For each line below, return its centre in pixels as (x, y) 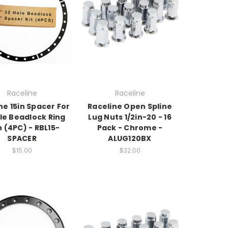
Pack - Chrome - (130, 127)
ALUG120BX (130, 138)
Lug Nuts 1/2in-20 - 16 (130, 117)
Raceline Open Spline (130, 106)
